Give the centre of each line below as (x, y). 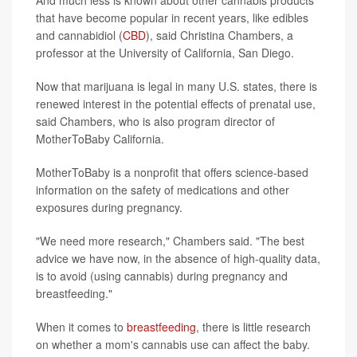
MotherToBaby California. (100, 138)
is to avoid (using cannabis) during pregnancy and (162, 275)
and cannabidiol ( (79, 35)
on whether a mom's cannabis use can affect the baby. (173, 344)
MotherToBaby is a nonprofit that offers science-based (172, 172)
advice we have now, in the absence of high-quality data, (178, 258)
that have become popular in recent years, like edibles (172, 17)
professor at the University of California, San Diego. (165, 52)
